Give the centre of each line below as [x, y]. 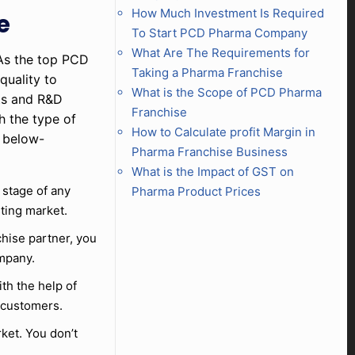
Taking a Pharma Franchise [207, 73]
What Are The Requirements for [220, 53]
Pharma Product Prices [196, 191]
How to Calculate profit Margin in [223, 132]
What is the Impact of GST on [212, 172]
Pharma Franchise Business [209, 152]
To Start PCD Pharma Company [219, 33]
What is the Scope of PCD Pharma [226, 92]
